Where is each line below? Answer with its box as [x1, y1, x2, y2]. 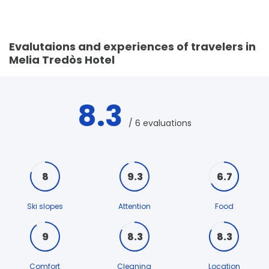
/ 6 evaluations [128, 117, 192, 130]
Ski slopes [26, 201, 63, 212]
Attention [118, 201, 151, 212]
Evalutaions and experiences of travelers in [9, 39, 256, 55]
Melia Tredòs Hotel [9, 52, 115, 68]
